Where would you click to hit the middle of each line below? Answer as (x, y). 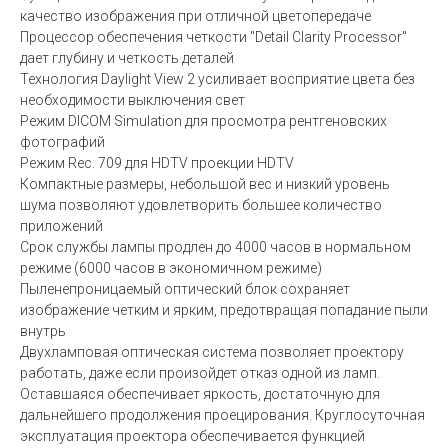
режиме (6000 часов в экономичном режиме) (171, 267)
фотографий (62, 141)
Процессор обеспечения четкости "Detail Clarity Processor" (213, 36)
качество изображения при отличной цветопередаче (195, 15)
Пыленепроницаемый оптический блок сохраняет (185, 288)
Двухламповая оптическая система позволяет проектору (212, 351)
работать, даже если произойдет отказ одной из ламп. (200, 372)
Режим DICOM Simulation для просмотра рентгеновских (203, 120)
